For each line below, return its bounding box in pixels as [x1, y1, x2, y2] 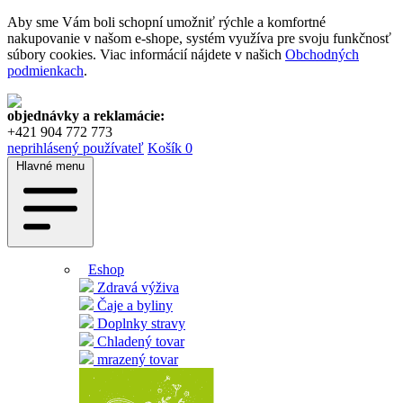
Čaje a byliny [94, 298, 173, 313]
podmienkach [7, 63, 84, 78]
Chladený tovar [94, 334, 184, 349]
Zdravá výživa [94, 280, 179, 295]
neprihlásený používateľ [7, 140, 144, 156]
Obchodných [285, 47, 359, 62]
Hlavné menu [16, 159, 85, 173]
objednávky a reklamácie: [7, 108, 165, 123]
